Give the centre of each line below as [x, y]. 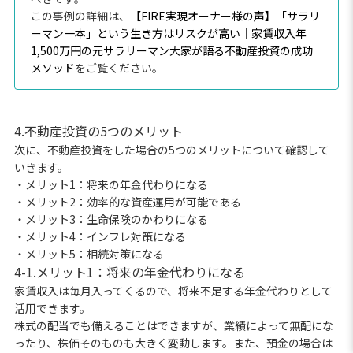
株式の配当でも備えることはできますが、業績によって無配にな [173, 325]
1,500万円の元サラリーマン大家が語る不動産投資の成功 [171, 50]
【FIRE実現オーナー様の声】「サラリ [225, 15]
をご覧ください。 [119, 67]
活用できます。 [52, 308]
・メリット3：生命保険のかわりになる [111, 219]
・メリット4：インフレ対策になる [100, 236]
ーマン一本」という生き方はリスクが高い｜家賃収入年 [168, 33]
